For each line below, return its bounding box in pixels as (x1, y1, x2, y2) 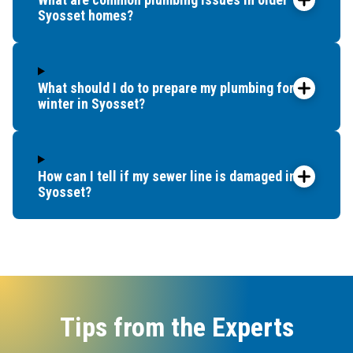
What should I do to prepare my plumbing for (38, 71, 294, 88)
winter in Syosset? (38, 87, 145, 104)
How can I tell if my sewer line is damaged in (38, 159, 296, 176)
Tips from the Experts (59, 303, 294, 335)
